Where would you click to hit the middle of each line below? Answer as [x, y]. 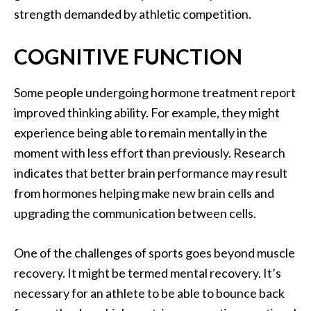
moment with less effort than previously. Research [150, 153]
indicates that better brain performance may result [151, 173]
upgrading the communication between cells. [135, 213]
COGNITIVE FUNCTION [128, 57]
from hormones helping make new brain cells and [144, 193]
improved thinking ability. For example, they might [147, 113]
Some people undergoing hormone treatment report [155, 93]
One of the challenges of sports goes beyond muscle [154, 253]
